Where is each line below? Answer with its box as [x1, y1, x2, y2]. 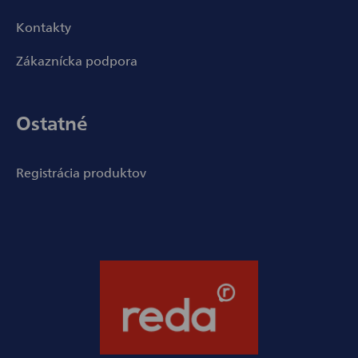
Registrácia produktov [16, 163, 146, 181]
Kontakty [16, 18, 71, 36]
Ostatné [16, 109, 87, 137]
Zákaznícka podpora [16, 51, 137, 70]
